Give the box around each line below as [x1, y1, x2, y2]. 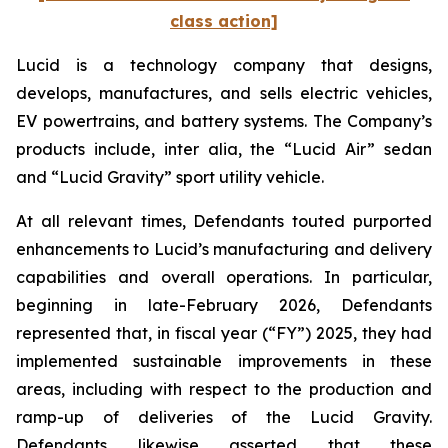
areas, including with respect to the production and [16, 379, 432, 399]
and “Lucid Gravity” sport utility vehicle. [16, 167, 324, 187]
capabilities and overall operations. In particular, [16, 267, 432, 287]
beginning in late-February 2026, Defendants [16, 295, 432, 315]
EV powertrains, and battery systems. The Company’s [16, 111, 432, 131]
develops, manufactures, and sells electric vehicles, [16, 83, 432, 103]
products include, [16, 139, 164, 159]
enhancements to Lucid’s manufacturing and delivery [16, 239, 432, 259]
